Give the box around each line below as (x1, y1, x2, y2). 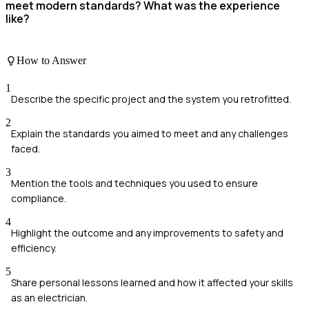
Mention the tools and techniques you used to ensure (11, 176, 258, 190)
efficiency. (11, 241, 57, 255)
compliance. (11, 191, 66, 205)
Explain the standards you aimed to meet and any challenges (11, 126, 288, 140)
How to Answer (17, 54, 86, 67)
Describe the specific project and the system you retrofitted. (11, 92, 291, 106)
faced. (11, 141, 40, 155)
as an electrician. (11, 290, 88, 304)
